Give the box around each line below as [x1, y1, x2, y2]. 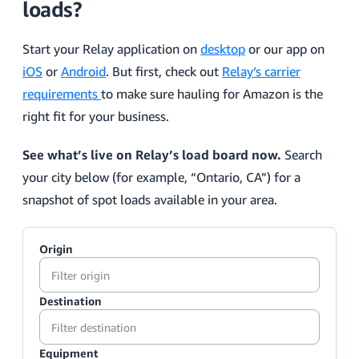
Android [61, 63, 106, 79]
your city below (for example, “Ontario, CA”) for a [22, 169, 301, 185]
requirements [22, 86, 101, 102]
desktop [200, 41, 245, 57]
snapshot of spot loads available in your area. [22, 192, 277, 208]
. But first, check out [106, 63, 222, 79]
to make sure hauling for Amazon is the [101, 86, 323, 102]
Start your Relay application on [22, 41, 200, 57]
